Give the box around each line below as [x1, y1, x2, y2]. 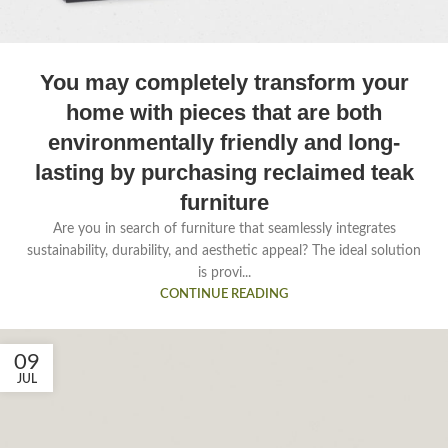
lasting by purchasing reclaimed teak [34, 160, 414, 186]
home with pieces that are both [66, 100, 382, 126]
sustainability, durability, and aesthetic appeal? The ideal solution [27, 244, 421, 259]
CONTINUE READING [160, 288, 288, 301]
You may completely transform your [39, 70, 409, 96]
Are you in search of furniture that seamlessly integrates [52, 222, 396, 237]
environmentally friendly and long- [48, 130, 400, 156]
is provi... [197, 266, 251, 281]
